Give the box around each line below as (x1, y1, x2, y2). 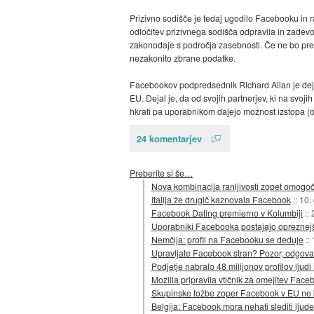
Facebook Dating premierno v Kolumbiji (151, 206, 303, 219)
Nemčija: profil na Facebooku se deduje (151, 233, 303, 245)
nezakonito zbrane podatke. (129, 52, 235, 64)
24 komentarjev (136, 132, 202, 146)
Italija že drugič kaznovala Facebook (151, 193, 291, 205)
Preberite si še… (129, 166, 193, 179)
